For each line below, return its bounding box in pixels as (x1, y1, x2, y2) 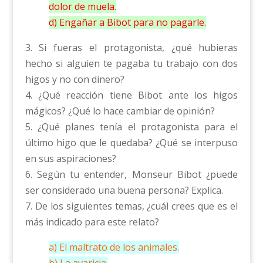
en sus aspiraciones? (25, 152, 116, 166)
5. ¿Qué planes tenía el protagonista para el (25, 120, 238, 134)
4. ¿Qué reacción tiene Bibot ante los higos (25, 89, 238, 102)
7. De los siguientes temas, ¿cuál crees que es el (25, 200, 238, 213)
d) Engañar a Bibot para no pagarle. (48, 16, 206, 29)
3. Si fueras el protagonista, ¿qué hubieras (25, 41, 238, 55)
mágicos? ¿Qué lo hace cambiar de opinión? (25, 104, 215, 118)
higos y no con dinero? (25, 73, 124, 86)
